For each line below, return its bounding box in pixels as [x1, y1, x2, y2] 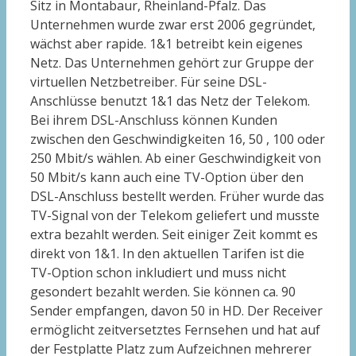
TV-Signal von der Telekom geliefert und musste [30, 207, 319, 225]
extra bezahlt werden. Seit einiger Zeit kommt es [30, 226, 318, 244]
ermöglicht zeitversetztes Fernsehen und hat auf [30, 321, 320, 339]
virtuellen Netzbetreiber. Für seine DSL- [30, 73, 267, 91]
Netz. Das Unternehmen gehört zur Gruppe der [30, 54, 314, 72]
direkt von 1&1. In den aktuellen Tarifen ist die [30, 245, 304, 263]
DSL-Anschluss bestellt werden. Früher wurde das [30, 188, 324, 206]
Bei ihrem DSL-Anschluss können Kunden [30, 111, 277, 130]
